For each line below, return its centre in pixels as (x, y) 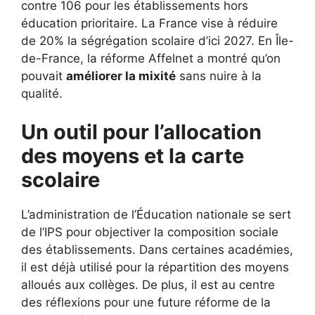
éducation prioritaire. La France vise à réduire (149, 23)
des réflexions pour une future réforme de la (146, 302)
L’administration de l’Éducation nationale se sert (156, 214)
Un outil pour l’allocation (141, 132)
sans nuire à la (219, 76)
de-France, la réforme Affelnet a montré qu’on (151, 58)
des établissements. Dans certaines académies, (157, 250)
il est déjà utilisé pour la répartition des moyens (155, 267)
